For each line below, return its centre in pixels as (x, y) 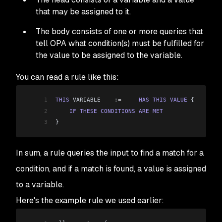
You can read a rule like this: (67, 77)
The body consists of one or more (98, 32)
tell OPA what (62, 44)
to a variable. (40, 184)
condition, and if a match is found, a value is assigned (111, 168)
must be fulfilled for (167, 44)
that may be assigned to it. (83, 12)
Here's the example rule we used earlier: (90, 200)
